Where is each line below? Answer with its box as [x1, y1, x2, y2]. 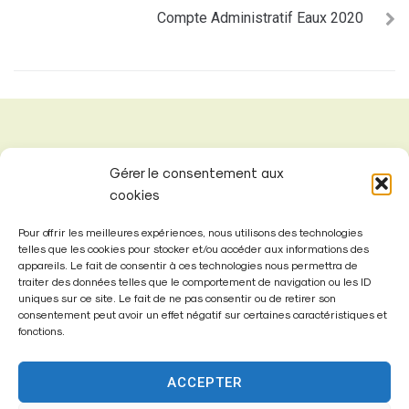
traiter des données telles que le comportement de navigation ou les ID [18, 275, 371, 288]
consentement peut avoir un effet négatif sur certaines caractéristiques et [18, 308, 387, 320]
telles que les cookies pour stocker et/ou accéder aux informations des [18, 242, 369, 255]
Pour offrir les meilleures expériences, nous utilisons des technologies [18, 225, 362, 238]
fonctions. [18, 324, 65, 337]
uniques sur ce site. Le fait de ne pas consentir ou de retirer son [18, 291, 336, 304]
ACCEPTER [166, 373, 243, 391]
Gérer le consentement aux [110, 164, 284, 181]
